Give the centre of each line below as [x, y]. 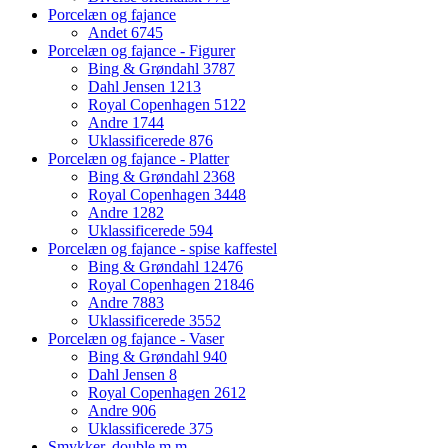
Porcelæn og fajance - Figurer [141, 50]
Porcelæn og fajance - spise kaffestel [162, 248]
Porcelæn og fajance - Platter [138, 158]
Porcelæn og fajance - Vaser [136, 338]
